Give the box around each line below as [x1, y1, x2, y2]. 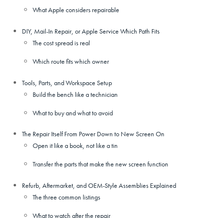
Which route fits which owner [33, 57, 109, 66]
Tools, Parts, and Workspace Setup [21, 78, 112, 87]
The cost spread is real [33, 38, 91, 48]
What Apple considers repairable [33, 5, 120, 15]
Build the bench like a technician [33, 90, 118, 99]
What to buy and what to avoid [33, 108, 113, 117]
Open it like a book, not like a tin [33, 141, 118, 150]
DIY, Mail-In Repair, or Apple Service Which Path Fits [21, 27, 160, 36]
